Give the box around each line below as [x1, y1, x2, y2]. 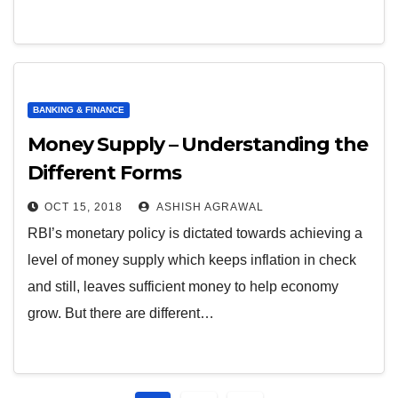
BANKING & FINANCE [33, 105, 124, 115]
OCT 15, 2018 [44, 201, 123, 213]
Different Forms [28, 161, 181, 185]
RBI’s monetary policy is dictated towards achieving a [28, 226, 362, 241]
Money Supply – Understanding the [28, 132, 368, 156]
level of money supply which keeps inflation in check [28, 252, 356, 267]
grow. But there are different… [28, 306, 214, 321]
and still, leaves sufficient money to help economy [28, 279, 338, 294]
